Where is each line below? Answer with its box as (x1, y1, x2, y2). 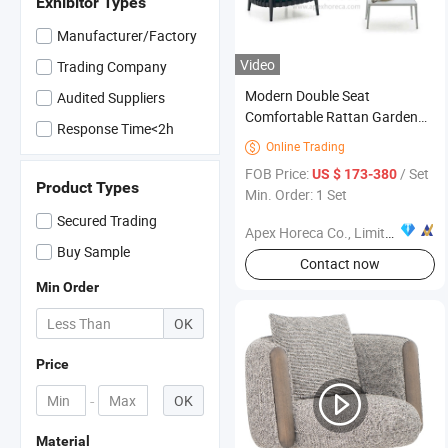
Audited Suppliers (57, 88, 165, 107)
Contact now (299, 254, 380, 274)
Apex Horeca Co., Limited (245, 222, 385, 242)
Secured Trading (57, 211, 157, 230)
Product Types (36, 178, 139, 197)
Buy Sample (57, 242, 130, 261)
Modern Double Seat (245, 85, 370, 105)
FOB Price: (245, 163, 312, 183)
